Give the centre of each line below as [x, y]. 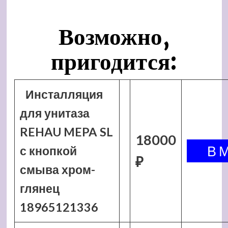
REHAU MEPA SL [66, 132]
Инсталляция [64, 94]
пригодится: [114, 62]
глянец [39, 188]
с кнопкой [48, 151]
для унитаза [54, 113]
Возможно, [114, 37]
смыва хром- [57, 169]
